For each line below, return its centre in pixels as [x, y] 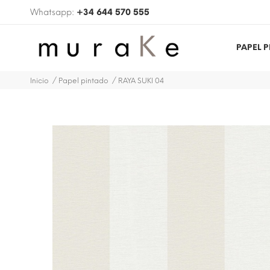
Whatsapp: [53, 12]
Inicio [39, 80]
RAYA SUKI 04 [141, 80]
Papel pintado [83, 80]
